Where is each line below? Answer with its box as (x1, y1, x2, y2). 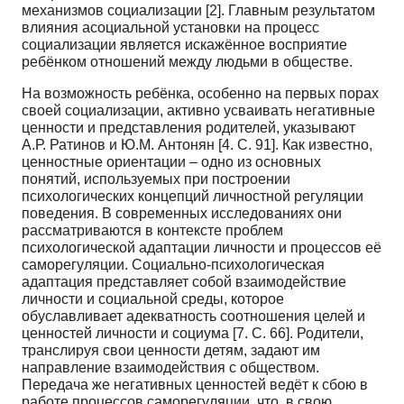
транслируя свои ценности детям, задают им (22, 342, 320, 358)
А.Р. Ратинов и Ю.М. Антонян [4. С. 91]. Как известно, (22, 136, 372, 152)
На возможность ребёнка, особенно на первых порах (22, 85, 379, 101)
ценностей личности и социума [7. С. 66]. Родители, (22, 325, 363, 341)
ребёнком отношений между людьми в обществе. (22, 53, 353, 69)
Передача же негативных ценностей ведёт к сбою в (22, 376, 368, 392)
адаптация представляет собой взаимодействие (22, 273, 346, 289)
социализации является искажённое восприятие (22, 36, 347, 52)
